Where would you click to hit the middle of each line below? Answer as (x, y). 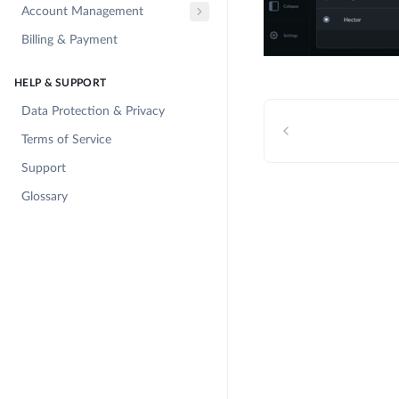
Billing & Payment (69, 40)
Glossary (45, 197)
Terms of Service (66, 140)
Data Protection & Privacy (93, 111)
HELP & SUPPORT (61, 83)
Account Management (82, 12)
